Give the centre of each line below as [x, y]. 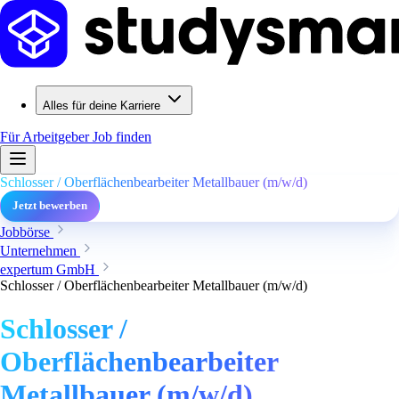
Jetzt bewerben [50, 206]
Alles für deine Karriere [102, 106]
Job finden [122, 137]
